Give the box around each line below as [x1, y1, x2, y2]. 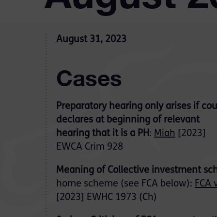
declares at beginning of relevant [56, 115, 200, 125]
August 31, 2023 [56, 35, 126, 45]
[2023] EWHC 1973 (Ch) [56, 193, 157, 202]
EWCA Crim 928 [56, 142, 123, 152]
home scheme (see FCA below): [56, 179, 195, 189]
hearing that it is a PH [56, 129, 149, 139]
